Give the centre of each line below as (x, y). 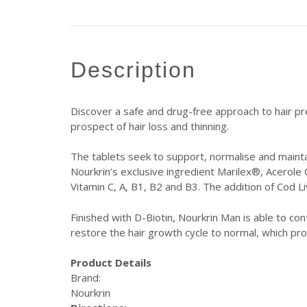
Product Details (111, 263)
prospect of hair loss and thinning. (150, 126)
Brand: (86, 278)
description (142, 70)
